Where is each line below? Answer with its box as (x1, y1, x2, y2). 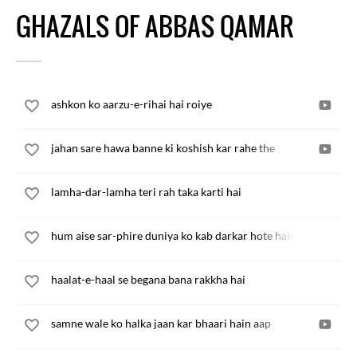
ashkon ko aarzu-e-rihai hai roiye (51, 97, 212, 111)
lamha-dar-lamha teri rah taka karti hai (51, 185, 241, 198)
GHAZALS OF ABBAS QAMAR (16, 7, 293, 46)
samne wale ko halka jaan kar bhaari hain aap (51, 316, 271, 330)
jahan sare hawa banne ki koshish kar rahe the (51, 141, 275, 155)
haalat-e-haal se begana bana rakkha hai (51, 273, 245, 286)
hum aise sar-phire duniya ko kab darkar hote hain (51, 229, 296, 242)
